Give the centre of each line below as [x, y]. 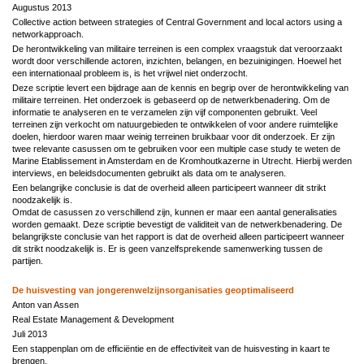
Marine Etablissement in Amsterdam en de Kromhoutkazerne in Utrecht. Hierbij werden [182, 160]
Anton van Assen [45, 304]
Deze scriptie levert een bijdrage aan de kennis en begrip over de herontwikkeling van [180, 87]
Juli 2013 [30, 334]
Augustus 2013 [42, 7]
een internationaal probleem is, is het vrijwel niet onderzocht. [130, 73]
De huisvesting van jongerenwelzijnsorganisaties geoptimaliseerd [153, 290]
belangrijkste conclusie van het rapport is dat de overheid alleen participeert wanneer [178, 236]
